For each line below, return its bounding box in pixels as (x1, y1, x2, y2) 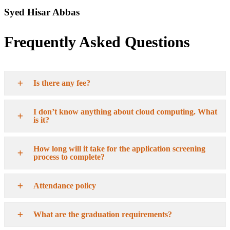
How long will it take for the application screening (33, 144, 205, 154)
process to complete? (33, 152, 105, 162)
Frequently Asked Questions (4, 33, 190, 51)
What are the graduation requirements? (33, 210, 172, 219)
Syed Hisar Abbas (4, 7, 80, 18)
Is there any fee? (33, 79, 90, 88)
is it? (33, 116, 49, 125)
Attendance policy (33, 181, 96, 190)
